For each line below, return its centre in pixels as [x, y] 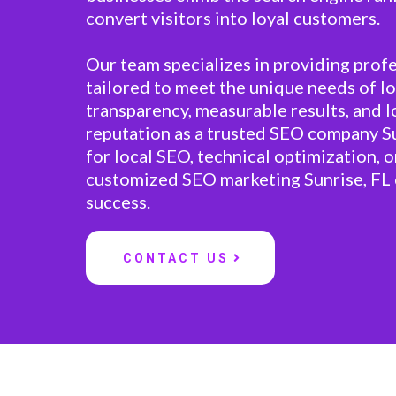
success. [118, 202]
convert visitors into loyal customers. [233, 18]
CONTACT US [176, 258]
